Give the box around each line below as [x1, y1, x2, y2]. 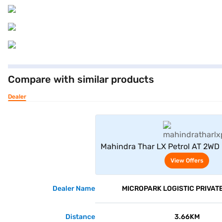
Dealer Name [53, 184, 95, 193]
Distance [65, 213, 95, 221]
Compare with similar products [8, 73, 154, 85]
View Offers [170, 157, 204, 164]
